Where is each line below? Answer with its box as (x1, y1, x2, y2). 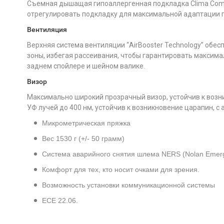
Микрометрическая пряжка (41, 119, 130, 127)
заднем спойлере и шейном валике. (26, 62, 145, 70)
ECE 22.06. (41, 196, 78, 204)
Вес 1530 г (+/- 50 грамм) (41, 134, 124, 142)
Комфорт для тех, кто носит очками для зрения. (41, 165, 199, 173)
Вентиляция (26, 25, 67, 33)
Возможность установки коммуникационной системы (41, 181, 215, 189)
